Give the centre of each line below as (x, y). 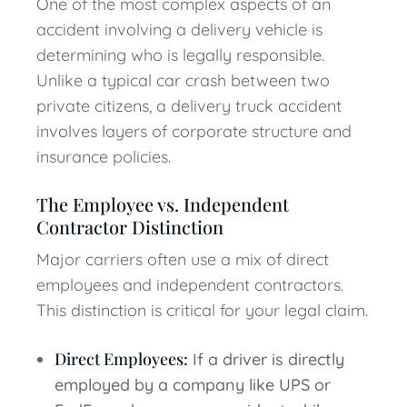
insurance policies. (104, 157)
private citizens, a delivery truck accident (189, 106)
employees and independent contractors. (190, 285)
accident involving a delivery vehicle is (179, 30)
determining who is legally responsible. (180, 55)
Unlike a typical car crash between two (183, 80)
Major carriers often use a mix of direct (183, 259)
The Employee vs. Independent (163, 204)
